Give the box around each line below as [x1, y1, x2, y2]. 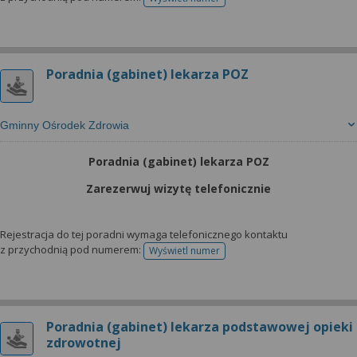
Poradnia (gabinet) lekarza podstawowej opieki [46, 318, 353, 335]
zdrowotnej [46, 334, 121, 351]
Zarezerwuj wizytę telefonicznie [86, 181, 271, 196]
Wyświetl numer [149, 244, 220, 257]
